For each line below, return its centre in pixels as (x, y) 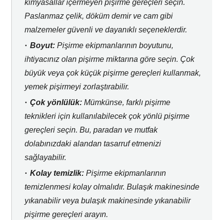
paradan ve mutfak (124, 130)
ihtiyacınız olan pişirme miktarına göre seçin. (101, 59)
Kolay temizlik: (57, 173)
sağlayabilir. (45, 157)
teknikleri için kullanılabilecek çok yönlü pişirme (107, 116)
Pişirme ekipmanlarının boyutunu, (114, 45)
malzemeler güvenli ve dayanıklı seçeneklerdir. (106, 30)
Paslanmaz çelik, (54, 16)
